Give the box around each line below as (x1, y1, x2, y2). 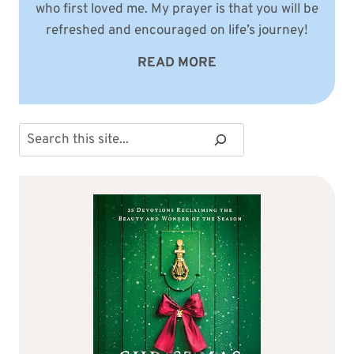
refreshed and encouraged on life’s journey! (46, 21, 308, 40)
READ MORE (137, 54, 217, 72)
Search (18, 123, 61, 141)
